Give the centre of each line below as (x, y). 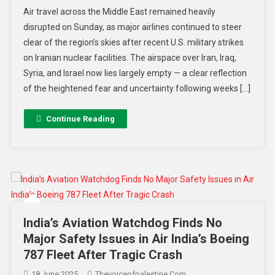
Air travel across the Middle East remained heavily (119, 12)
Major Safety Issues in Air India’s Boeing (136, 239)
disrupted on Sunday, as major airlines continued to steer (132, 27)
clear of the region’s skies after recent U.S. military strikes (133, 43)
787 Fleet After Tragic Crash (103, 255)
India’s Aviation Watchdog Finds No (122, 223)
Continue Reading (80, 119)
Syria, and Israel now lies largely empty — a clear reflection (135, 73)
